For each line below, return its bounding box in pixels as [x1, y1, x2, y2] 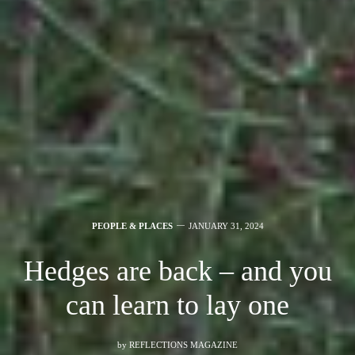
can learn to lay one [66, 289, 289, 322]
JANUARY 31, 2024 [188, 221, 264, 231]
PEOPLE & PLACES [91, 221, 173, 231]
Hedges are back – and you [23, 255, 332, 288]
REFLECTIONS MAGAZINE [129, 340, 238, 350]
